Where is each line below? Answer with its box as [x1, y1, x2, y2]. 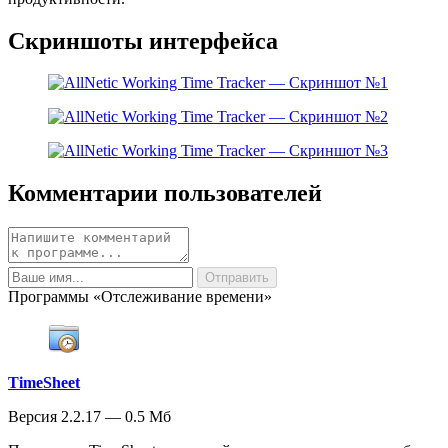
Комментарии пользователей [8, 180, 322, 207]
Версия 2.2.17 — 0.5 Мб [8, 408, 171, 426]
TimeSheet [8, 374, 80, 392]
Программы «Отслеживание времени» [8, 288, 272, 306]
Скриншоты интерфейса [8, 27, 278, 54]
